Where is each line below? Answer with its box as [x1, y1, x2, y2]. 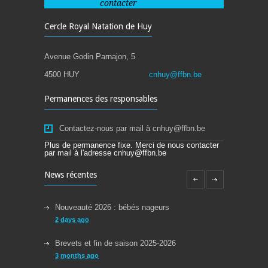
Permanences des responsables [44, 94, 157, 103]
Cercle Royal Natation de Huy [44, 22, 152, 31]
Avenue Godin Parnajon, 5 [44, 52, 135, 61]
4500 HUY [44, 70, 80, 79]
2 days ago [55, 216, 89, 223]
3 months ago [55, 252, 99, 259]
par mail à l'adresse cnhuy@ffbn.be [44, 148, 166, 157]
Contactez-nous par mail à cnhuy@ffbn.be [59, 124, 205, 133]
